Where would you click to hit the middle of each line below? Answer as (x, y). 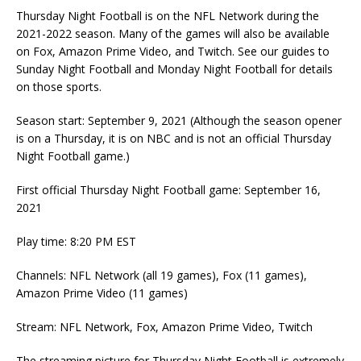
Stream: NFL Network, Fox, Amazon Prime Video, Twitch (164, 327)
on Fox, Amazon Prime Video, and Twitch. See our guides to (173, 52)
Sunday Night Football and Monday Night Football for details (174, 69)
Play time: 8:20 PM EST (76, 242)
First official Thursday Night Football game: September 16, (168, 190)
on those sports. (59, 87)
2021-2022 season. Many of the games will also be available (173, 34)
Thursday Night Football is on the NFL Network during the (168, 16)
